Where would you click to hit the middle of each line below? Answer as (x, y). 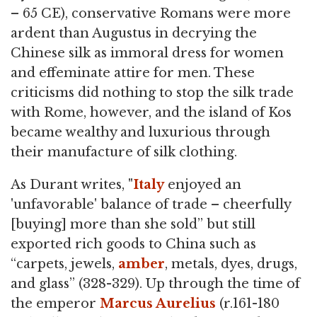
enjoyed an (203, 185)
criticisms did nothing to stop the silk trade (152, 93)
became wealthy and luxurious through (140, 133)
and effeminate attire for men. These (133, 73)
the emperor (55, 304)
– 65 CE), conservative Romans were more (151, 14)
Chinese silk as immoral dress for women (147, 53)
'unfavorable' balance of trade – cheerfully (151, 205)
